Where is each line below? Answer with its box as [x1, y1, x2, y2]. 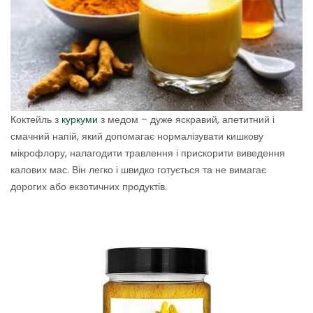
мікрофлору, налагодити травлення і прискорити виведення [10, 146, 285, 161]
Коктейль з [10, 112, 61, 127]
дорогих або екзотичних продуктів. [10, 180, 167, 194]
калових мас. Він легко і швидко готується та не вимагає [10, 163, 266, 177]
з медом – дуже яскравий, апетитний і [98, 112, 275, 127]
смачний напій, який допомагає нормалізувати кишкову [10, 129, 263, 144]
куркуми [61, 112, 98, 127]
